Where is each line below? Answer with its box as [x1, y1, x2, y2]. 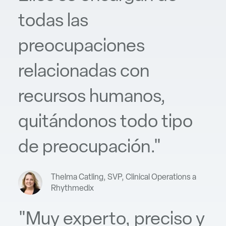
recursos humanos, [18, 84, 166, 108]
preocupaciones [18, 33, 145, 58]
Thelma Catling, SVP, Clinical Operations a [50, 171, 196, 182]
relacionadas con [18, 59, 149, 83]
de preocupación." [18, 134, 161, 158]
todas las [18, 8, 88, 32]
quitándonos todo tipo [18, 109, 193, 133]
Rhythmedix [50, 182, 94, 193]
